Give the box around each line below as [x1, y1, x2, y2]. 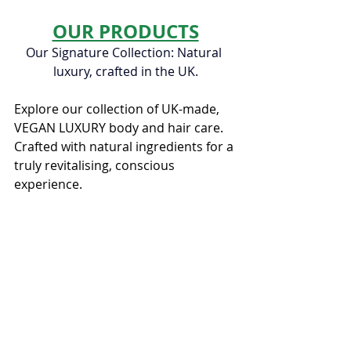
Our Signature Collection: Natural [26, 43, 225, 61]
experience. [14, 175, 82, 193]
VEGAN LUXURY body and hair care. [14, 118, 226, 136]
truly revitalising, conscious [14, 156, 178, 174]
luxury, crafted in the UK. [52, 62, 198, 80]
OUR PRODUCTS [52, 17, 199, 45]
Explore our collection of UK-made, [14, 100, 223, 118]
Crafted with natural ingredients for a [14, 137, 237, 155]
